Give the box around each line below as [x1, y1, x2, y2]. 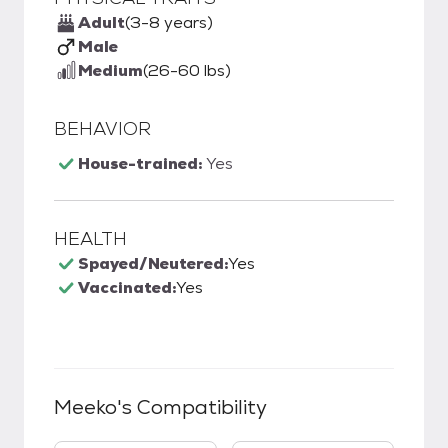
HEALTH [54, 227, 127, 250]
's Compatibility [117, 394, 267, 420]
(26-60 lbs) [143, 60, 231, 81]
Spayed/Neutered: [78, 253, 228, 274]
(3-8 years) [125, 12, 213, 33]
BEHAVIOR [54, 117, 151, 140]
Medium [78, 60, 143, 81]
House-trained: [78, 153, 206, 174]
